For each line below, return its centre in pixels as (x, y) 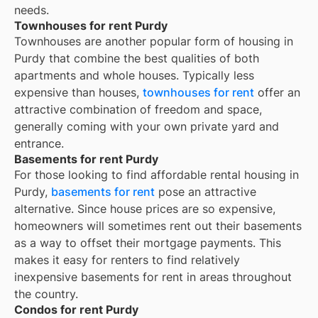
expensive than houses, (78, 93)
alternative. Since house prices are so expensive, (145, 209)
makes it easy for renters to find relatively (127, 260)
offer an (277, 93)
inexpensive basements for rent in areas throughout (153, 277)
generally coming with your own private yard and (147, 127)
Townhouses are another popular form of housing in (154, 42)
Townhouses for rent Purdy (91, 26)
